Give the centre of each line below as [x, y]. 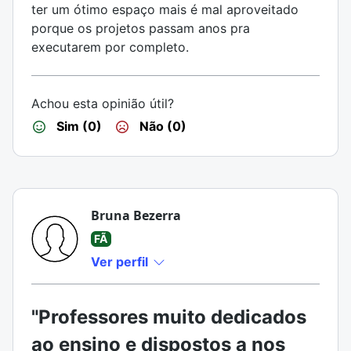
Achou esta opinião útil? [103, 103]
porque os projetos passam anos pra [141, 28]
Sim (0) [78, 126]
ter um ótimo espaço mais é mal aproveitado [165, 9]
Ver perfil [121, 262]
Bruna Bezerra [136, 215]
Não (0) [161, 126]
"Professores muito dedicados [169, 317]
